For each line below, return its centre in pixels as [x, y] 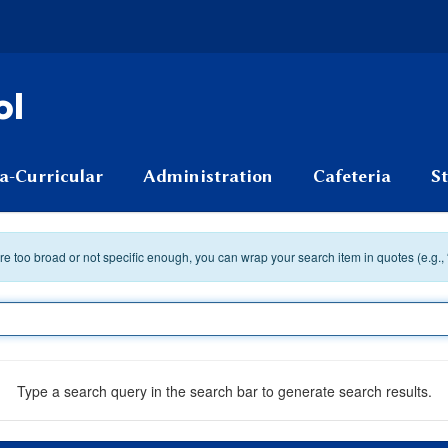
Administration [208, 176]
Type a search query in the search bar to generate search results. [224, 390]
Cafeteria [352, 176]
